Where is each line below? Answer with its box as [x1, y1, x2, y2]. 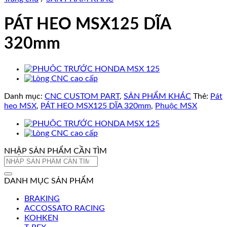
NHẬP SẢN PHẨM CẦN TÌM [4, 146, 107, 155]
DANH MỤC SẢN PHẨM [4, 176, 94, 185]
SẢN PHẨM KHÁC [124, 92, 191, 100]
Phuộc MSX [155, 101, 197, 110]
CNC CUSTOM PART [45, 92, 120, 100]
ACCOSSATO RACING [24, 204, 105, 212]
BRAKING [24, 194, 60, 203]
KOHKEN [24, 213, 58, 222]
